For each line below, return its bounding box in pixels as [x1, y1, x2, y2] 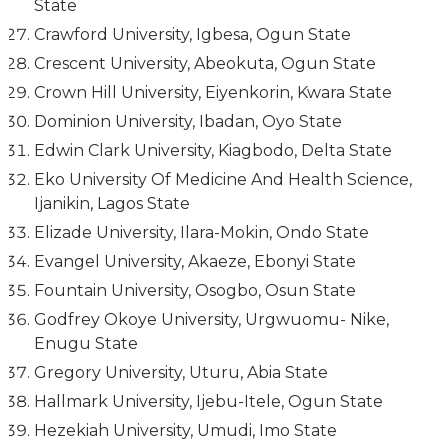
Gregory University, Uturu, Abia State [33, 363, 328, 383]
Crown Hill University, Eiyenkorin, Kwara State [33, 83, 392, 103]
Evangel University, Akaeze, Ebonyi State [33, 252, 356, 272]
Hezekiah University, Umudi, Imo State [33, 421, 337, 441]
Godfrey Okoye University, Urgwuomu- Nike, [33, 310, 389, 330]
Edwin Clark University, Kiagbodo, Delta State [33, 141, 392, 161]
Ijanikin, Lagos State [33, 194, 190, 214]
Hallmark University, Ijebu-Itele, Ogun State [33, 392, 383, 412]
